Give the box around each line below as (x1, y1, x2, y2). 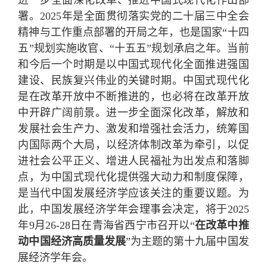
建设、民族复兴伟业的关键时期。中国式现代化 (18, 74, 249, 87)
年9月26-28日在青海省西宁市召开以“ (18, 219, 195, 232)
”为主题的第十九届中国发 (125, 235, 249, 248)
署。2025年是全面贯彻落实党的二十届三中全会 (18, 10, 249, 23)
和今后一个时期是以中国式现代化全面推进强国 (18, 58, 249, 71)
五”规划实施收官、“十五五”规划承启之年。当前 (18, 42, 249, 55)
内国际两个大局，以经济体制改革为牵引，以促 (18, 139, 249, 151)
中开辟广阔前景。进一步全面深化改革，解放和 (18, 107, 249, 119)
